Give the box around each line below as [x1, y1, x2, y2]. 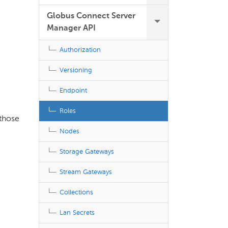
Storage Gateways [60, 149, 114, 155]
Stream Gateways [60, 169, 112, 176]
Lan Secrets [60, 210, 95, 216]
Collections [60, 189, 93, 196]
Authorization [60, 47, 101, 53]
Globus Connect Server [47, 12, 135, 20]
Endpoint [60, 88, 87, 94]
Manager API [47, 24, 96, 33]
